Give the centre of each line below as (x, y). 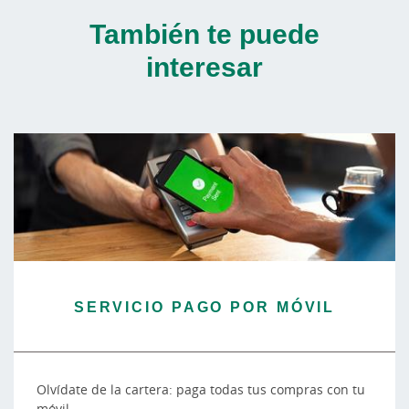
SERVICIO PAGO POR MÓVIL (204, 306)
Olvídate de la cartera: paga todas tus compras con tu (201, 389)
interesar (204, 67)
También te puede (204, 34)
